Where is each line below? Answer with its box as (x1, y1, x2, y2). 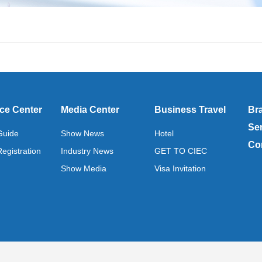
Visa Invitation (154, 164, 206, 173)
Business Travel (154, 105, 226, 115)
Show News (61, 129, 104, 138)
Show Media (61, 164, 106, 173)
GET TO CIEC (154, 146, 207, 156)
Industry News (61, 146, 113, 156)
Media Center (61, 105, 119, 115)
